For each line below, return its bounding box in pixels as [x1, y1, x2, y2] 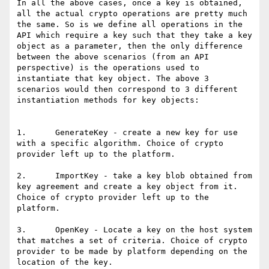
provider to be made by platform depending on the [17, 247, 247, 256]
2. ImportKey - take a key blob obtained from [17, 171, 252, 181]
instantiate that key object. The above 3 [17, 74, 209, 83]
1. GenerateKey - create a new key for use [17, 128, 238, 138]
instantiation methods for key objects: [17, 95, 199, 105]
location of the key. [17, 258, 113, 267]
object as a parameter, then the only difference [17, 41, 243, 51]
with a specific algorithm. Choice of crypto [17, 139, 223, 148]
